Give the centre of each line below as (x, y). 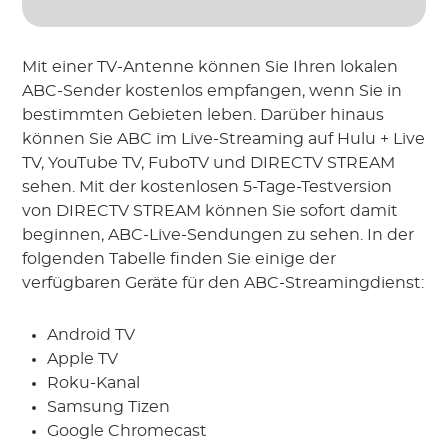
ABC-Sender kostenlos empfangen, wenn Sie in (212, 91)
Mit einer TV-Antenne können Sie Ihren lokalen (210, 67)
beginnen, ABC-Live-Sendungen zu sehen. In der (218, 235)
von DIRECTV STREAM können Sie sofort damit (210, 211)
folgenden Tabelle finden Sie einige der (179, 259)
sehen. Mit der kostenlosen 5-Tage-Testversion (207, 187)
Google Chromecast (127, 431)
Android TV (91, 335)
